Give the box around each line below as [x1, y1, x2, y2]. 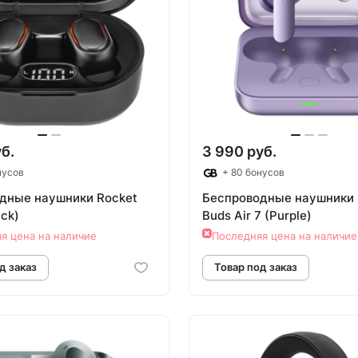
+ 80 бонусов [220, 166, 284, 179]
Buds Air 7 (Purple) [202, 208, 312, 224]
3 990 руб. [202, 143, 276, 161]
